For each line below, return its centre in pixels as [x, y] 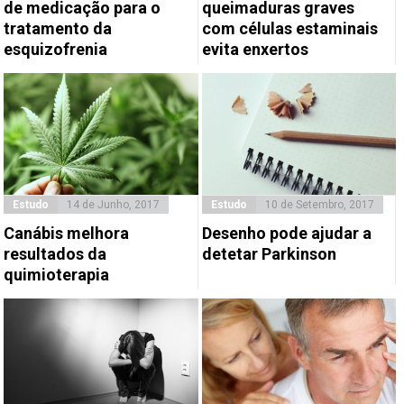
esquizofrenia [56, 50]
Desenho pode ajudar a [286, 233]
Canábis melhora [67, 233]
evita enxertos [255, 50]
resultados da [55, 253]
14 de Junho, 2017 [114, 204]
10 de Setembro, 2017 [319, 204]
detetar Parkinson [269, 253]
